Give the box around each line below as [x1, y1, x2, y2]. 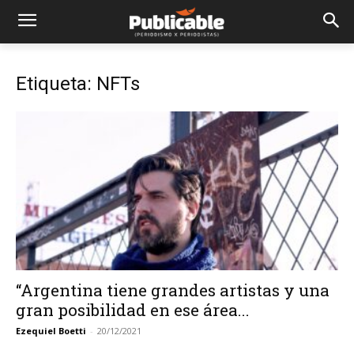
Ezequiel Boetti [16, 325, 86, 337]
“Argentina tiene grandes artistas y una [16, 279, 330, 302]
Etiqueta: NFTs [16, 73, 140, 95]
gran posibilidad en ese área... [16, 299, 250, 322]
